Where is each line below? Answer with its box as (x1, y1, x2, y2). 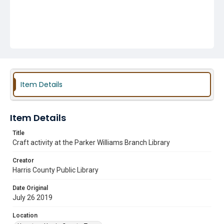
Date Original (12, 184, 48, 191)
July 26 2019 (12, 193, 52, 201)
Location (12, 212, 37, 219)
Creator (12, 157, 34, 164)
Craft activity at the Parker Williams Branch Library (12, 138, 170, 146)
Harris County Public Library (12, 166, 98, 174)
